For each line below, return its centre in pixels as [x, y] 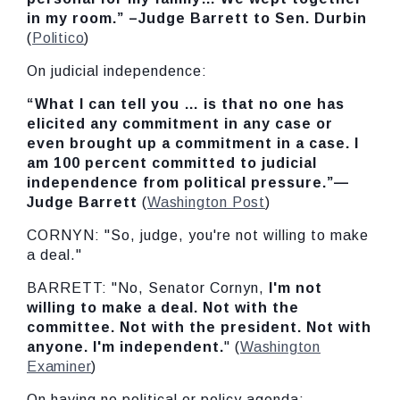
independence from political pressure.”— [188, 183]
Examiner [59, 367]
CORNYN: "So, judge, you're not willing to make [198, 235]
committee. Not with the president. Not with [199, 327]
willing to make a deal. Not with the [163, 308]
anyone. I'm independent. [125, 347]
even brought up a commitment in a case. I [193, 143]
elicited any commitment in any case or [180, 124]
